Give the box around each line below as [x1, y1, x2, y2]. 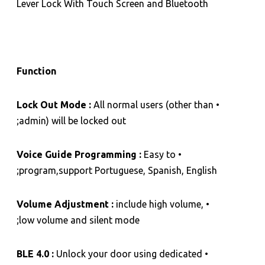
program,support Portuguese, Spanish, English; [20, 164, 218, 176]
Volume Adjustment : [17, 198, 115, 209]
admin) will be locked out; [20, 115, 127, 126]
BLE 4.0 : [17, 248, 57, 259]
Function [17, 65, 57, 76]
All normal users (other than [92, 99, 215, 110]
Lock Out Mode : [17, 99, 92, 110]
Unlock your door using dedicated [57, 248, 203, 259]
